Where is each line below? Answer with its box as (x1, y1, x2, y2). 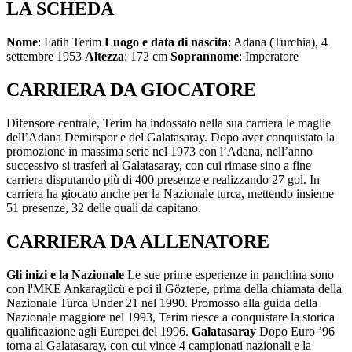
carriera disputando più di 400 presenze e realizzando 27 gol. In (6, 172, 320, 186)
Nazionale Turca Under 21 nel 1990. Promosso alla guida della (6, 295, 317, 310)
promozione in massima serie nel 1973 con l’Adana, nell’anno (6, 144, 313, 158)
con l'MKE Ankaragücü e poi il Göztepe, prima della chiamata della (6, 281, 342, 295)
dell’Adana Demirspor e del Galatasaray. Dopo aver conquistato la (6, 130, 335, 144)
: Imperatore (239, 49, 299, 64)
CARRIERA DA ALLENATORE (6, 230, 269, 251)
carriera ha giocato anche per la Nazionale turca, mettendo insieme (6, 186, 334, 200)
